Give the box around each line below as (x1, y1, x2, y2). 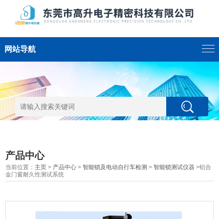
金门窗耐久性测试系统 (5, 171, 65, 178)
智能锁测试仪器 (153, 164, 195, 171)
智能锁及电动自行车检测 (83, 164, 148, 171)
